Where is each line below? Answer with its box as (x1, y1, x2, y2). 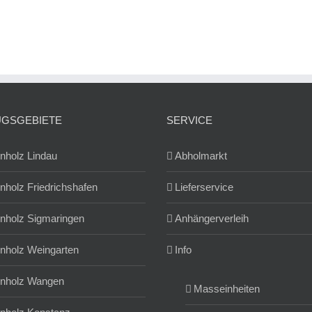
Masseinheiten (194, 283, 260, 295)
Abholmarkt (175, 150, 227, 162)
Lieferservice (175, 181, 233, 194)
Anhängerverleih (175, 212, 249, 225)
